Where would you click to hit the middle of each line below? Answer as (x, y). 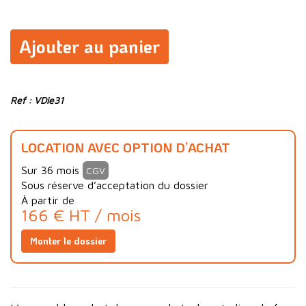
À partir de (48, 200)
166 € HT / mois (81, 215)
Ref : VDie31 (37, 100)
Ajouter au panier (89, 47)
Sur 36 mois (52, 170)
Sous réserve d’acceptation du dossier (115, 185)
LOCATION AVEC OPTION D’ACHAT (126, 148)
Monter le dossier (68, 241)
